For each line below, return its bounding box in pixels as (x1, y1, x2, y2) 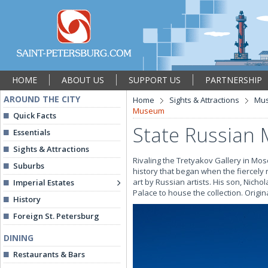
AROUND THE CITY (4, 93, 80, 105)
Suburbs (13, 160, 44, 171)
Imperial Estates (13, 177, 74, 188)
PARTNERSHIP (205, 74, 262, 86)
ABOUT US (62, 74, 104, 86)
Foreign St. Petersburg (13, 211, 99, 221)
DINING (4, 232, 33, 243)
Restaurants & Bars (13, 249, 85, 260)
